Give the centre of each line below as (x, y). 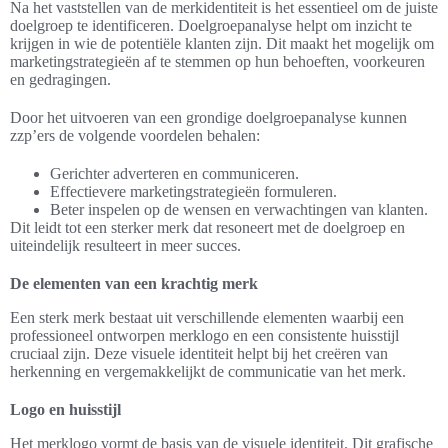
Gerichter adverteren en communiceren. (174, 174)
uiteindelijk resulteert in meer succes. (125, 246)
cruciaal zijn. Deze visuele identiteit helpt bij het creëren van (199, 354)
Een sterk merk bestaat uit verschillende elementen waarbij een (207, 318)
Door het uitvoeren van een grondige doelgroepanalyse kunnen (208, 118)
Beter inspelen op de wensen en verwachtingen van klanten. (239, 210)
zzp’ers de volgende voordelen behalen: (135, 136)
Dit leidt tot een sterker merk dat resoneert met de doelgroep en (207, 228)
